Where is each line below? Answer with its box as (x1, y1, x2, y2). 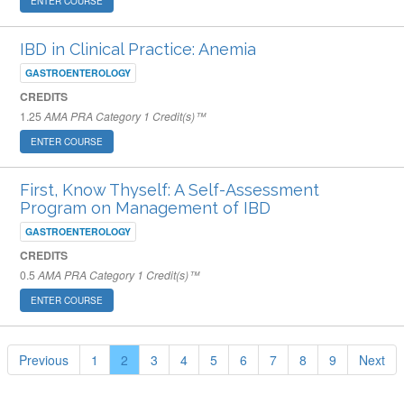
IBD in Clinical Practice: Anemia (20, 40, 256, 59)
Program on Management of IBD (20, 198, 271, 217)
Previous (19, 351, 69, 369)
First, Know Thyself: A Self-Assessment (20, 180, 319, 199)
